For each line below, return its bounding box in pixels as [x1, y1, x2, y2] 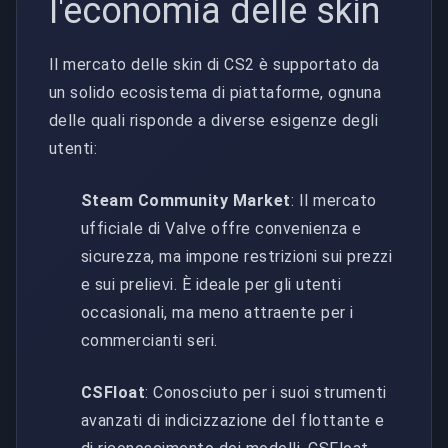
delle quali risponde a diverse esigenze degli [49, 110, 379, 130]
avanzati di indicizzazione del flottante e [81, 410, 385, 430]
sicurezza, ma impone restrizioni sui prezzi [81, 246, 393, 266]
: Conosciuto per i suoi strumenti [145, 382, 387, 402]
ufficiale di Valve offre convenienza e [81, 218, 362, 238]
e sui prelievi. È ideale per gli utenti [81, 274, 342, 294]
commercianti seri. [81, 330, 218, 350]
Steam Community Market [81, 190, 291, 210]
